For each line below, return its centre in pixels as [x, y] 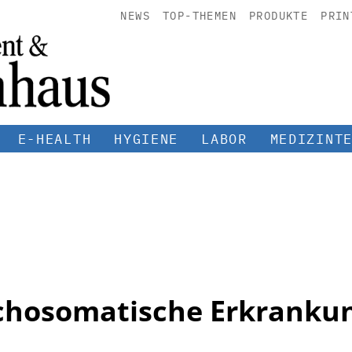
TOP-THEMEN [199, 16]
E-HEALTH [55, 139]
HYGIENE [147, 139]
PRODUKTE [279, 16]
